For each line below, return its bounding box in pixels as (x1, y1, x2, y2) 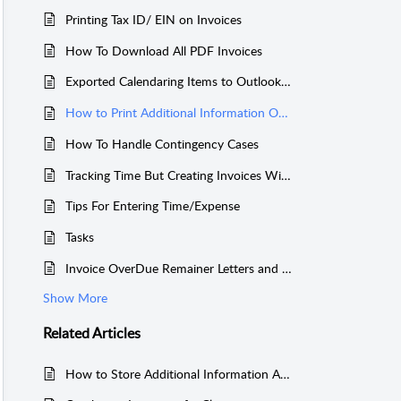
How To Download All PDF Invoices (65, 41, 262, 59)
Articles (92, 323, 141, 344)
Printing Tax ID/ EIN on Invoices (65, 10, 242, 28)
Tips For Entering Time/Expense (65, 197, 240, 215)
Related (43, 323, 92, 344)
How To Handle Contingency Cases (65, 134, 259, 152)
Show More (43, 289, 107, 307)
